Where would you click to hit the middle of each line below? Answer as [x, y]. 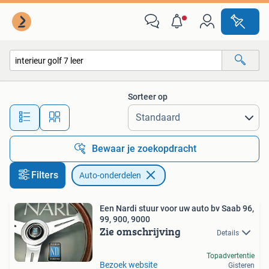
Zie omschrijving [140, 231]
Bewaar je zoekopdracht [144, 149]
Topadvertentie [231, 256]
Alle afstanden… [126, 112]
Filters [45, 175]
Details [228, 233]
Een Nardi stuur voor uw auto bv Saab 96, [177, 208]
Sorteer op [148, 97]
